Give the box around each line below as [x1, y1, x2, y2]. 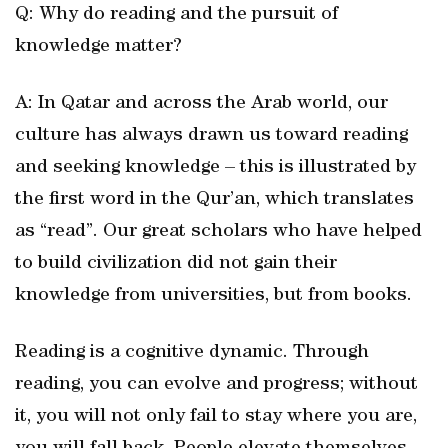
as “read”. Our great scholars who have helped [15, 222, 422, 242]
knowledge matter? [15, 37, 182, 57]
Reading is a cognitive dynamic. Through [15, 343, 369, 363]
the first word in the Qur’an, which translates [15, 190, 414, 210]
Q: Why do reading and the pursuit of [15, 5, 338, 25]
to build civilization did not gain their [15, 254, 337, 274]
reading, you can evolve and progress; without [15, 375, 418, 395]
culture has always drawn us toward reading [15, 126, 408, 146]
